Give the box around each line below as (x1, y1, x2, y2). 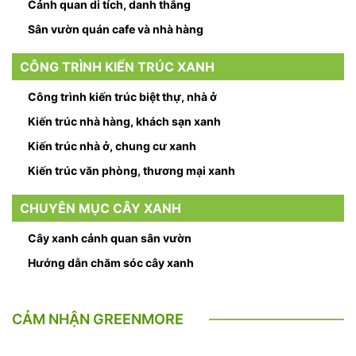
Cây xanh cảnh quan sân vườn (28, 231, 192, 245)
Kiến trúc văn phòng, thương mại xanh (28, 164, 235, 177)
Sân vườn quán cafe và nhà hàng (28, 22, 203, 36)
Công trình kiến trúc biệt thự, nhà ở (28, 90, 217, 103)
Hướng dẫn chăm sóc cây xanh (28, 256, 194, 269)
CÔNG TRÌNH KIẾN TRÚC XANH (20, 59, 215, 75)
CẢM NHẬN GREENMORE (12, 311, 184, 327)
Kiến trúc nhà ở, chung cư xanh (28, 139, 196, 153)
